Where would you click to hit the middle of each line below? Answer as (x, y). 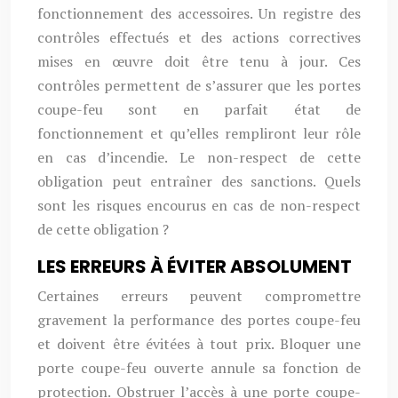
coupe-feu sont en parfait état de (199, 109)
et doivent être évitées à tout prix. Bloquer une (199, 344)
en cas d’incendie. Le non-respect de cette (199, 157)
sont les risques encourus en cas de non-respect (199, 205)
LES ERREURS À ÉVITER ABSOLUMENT (195, 267)
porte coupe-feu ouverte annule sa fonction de (199, 368)
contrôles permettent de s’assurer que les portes (199, 85)
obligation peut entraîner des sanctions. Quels (199, 181)
